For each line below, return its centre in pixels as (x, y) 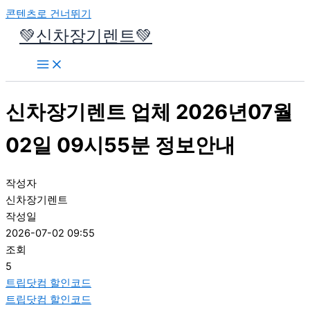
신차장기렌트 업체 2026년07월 (149, 111)
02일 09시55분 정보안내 (120, 145)
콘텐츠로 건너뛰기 (48, 14)
